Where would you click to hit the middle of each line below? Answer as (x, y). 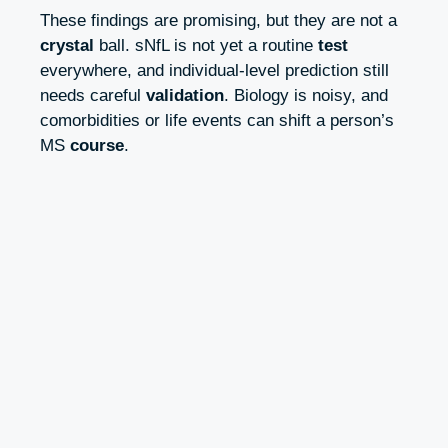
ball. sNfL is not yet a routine (206, 45)
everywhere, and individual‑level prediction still (214, 70)
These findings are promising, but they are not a (218, 20)
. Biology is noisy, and (306, 95)
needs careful (93, 95)
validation (185, 95)
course (97, 145)
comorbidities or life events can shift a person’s (217, 120)
